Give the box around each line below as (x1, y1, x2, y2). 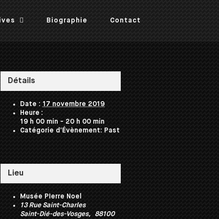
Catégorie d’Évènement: (20, 127, 103, 134)
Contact (110, 17, 141, 24)
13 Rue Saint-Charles (20, 201, 86, 209)
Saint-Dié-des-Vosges (20, 210, 89, 218)
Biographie (46, 17, 88, 24)
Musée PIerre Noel (20, 193, 82, 200)
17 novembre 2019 (43, 100, 105, 108)
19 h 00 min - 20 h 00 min (20, 118, 105, 125)
